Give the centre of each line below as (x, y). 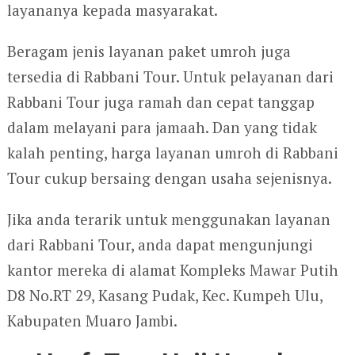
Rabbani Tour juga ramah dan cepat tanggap (160, 101)
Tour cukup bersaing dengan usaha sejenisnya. (169, 177)
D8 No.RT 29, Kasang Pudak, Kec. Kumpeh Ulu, (164, 295)
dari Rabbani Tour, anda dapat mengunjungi (160, 244)
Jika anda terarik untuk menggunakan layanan (168, 219)
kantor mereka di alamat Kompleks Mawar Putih (172, 269)
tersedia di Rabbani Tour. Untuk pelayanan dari (170, 76)
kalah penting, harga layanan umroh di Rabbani (172, 152)
